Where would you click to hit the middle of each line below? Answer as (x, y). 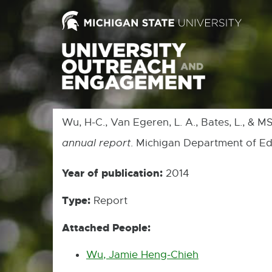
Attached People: (106, 227)
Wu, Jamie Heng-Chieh (142, 254)
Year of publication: (112, 173)
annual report (96, 143)
